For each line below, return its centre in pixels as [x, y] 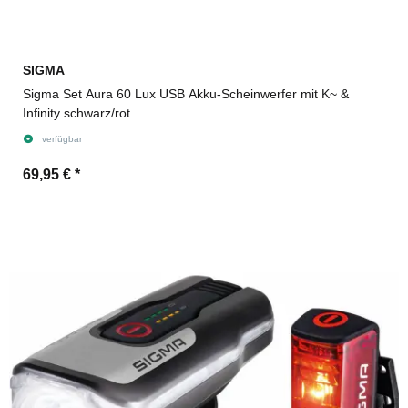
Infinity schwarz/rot [76, 112]
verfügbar [61, 138]
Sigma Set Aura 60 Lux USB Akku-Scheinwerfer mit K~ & [186, 93]
